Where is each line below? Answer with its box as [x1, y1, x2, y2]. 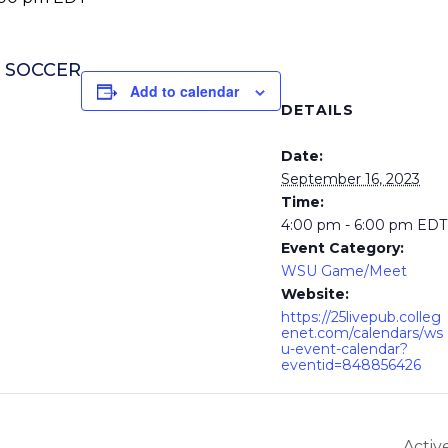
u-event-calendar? [281, 339, 408, 358]
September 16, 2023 [281, 169, 420, 188]
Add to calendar [130, 81, 239, 101]
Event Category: [281, 238, 404, 257]
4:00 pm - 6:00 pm [281, 215, 417, 234]
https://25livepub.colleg [281, 307, 441, 326]
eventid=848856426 [281, 355, 421, 374]
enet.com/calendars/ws [281, 323, 443, 342]
